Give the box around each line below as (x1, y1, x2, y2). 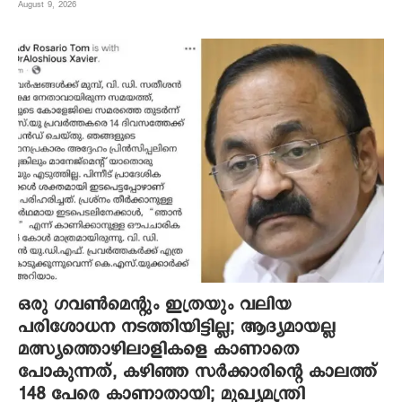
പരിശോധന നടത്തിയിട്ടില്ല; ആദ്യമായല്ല (18, 315, 336, 340)
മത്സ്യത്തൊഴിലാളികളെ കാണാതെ (18, 337, 299, 363)
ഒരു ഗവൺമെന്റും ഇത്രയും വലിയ (18, 293, 292, 318)
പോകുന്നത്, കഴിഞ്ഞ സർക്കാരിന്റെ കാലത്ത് (18, 360, 377, 385)
